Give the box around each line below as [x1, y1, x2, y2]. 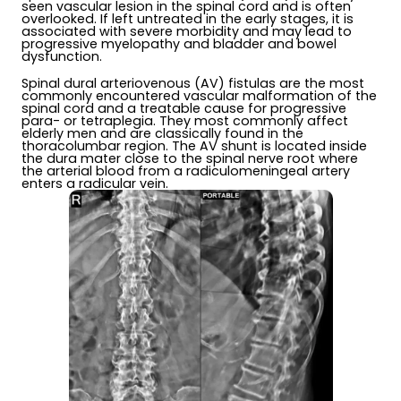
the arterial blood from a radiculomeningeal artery [21, 162, 350, 181]
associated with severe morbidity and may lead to [21, 22, 352, 41]
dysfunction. [21, 47, 102, 66]
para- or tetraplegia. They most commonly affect [21, 112, 348, 131]
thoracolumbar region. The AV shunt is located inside [21, 137, 367, 156]
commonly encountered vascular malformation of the [21, 87, 377, 106]
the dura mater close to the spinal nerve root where [21, 149, 358, 168]
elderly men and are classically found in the [21, 124, 303, 143]
